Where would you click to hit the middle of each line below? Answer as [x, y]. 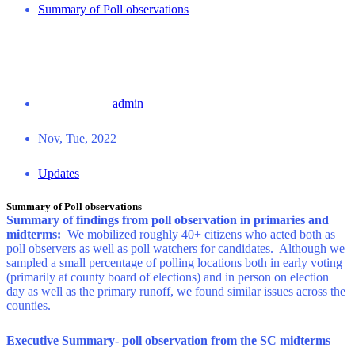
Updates [59, 173]
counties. [29, 306]
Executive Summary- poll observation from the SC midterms [168, 340]
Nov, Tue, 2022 [77, 138]
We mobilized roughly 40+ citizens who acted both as [201, 235]
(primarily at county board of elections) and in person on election [168, 277]
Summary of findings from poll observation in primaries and [168, 220]
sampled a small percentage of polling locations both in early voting [174, 263]
